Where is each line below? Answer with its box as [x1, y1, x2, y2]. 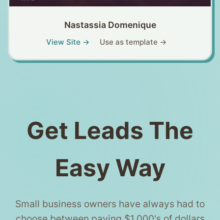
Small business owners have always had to [15, 198, 205, 210]
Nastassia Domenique [64, 19, 156, 30]
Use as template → [99, 37, 167, 47]
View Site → [46, 37, 90, 47]
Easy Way [55, 153, 165, 183]
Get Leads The [27, 116, 193, 145]
